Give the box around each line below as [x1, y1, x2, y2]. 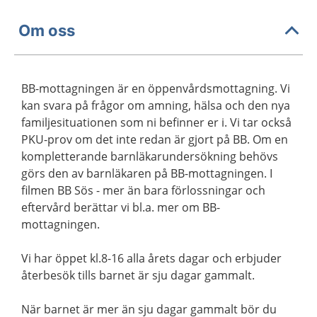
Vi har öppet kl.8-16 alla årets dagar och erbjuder [21, 250, 282, 267]
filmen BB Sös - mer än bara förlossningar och [21, 183, 265, 199]
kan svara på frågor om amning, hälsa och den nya [21, 98, 290, 114]
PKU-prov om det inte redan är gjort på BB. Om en [21, 132, 288, 148]
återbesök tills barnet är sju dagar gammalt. [21, 267, 255, 284]
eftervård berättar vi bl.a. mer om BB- [21, 200, 220, 216]
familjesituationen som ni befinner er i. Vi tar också [21, 115, 292, 131]
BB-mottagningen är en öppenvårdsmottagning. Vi [21, 81, 290, 97]
